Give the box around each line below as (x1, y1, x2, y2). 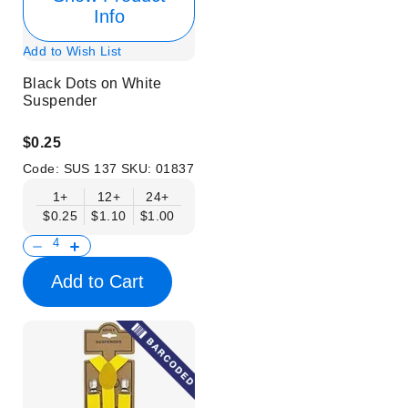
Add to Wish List (23, 43, 122, 58)
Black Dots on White (23, 75, 161, 91)
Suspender (23, 92, 97, 108)
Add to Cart (51, 270, 144, 291)
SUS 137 (63, 161, 121, 177)
